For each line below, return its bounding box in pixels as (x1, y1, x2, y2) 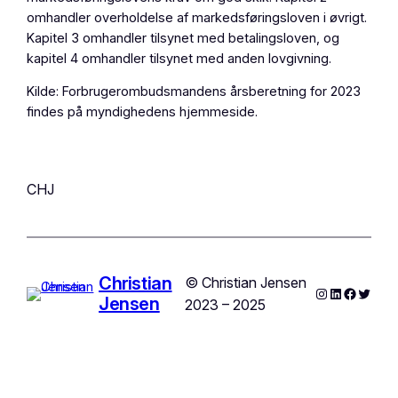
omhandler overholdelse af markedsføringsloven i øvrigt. (27, 9, 368, 26)
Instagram (313, 283, 377, 302)
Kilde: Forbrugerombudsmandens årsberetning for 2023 (27, 84, 362, 100)
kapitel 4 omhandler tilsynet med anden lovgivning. (27, 50, 332, 67)
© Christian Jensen (185, 274, 307, 292)
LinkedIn (327, 283, 382, 302)
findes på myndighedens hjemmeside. (27, 104, 259, 121)
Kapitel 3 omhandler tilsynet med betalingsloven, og (27, 29, 340, 46)
